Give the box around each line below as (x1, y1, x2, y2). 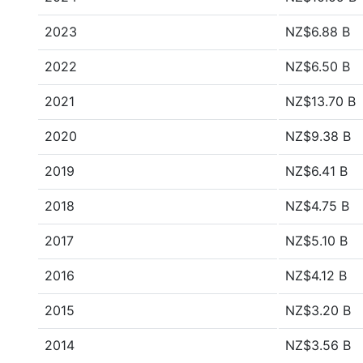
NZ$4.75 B (285, 198, 349, 214)
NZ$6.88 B (285, 23, 350, 40)
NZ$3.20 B (285, 302, 351, 318)
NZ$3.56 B (285, 337, 351, 353)
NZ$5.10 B (285, 233, 348, 249)
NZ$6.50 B (285, 58, 350, 75)
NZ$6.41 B (285, 163, 348, 179)
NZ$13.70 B (285, 93, 356, 109)
